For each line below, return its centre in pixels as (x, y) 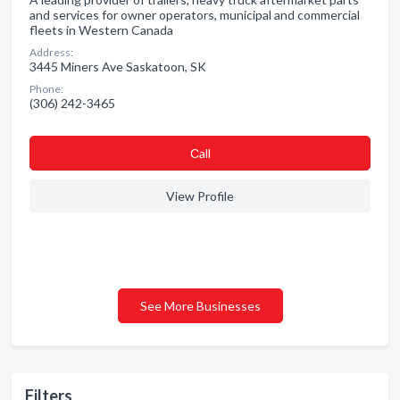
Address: (51, 52)
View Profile (200, 196)
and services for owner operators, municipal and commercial (195, 15)
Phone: (46, 89)
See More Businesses (200, 306)
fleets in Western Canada (101, 30)
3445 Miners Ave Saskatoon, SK (118, 67)
